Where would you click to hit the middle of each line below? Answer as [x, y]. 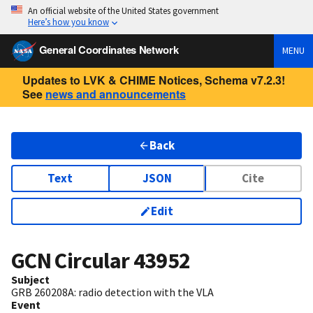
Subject [30, 280]
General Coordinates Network [109, 49]
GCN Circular [72, 261]
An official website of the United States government [123, 10]
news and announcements [116, 94]
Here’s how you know [68, 22]
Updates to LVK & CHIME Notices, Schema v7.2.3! [154, 80]
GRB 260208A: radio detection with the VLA [112, 292]
